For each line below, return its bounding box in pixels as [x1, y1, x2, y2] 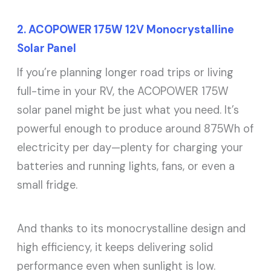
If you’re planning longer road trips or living [17, 65, 234, 80]
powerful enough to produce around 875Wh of [17, 122, 254, 137]
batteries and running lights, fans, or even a [17, 159, 235, 174]
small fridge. [17, 178, 78, 193]
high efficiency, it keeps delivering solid [17, 240, 214, 255]
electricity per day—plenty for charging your [17, 140, 244, 155]
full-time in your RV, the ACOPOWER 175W [17, 84, 229, 99]
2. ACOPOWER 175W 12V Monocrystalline [17, 22, 235, 38]
